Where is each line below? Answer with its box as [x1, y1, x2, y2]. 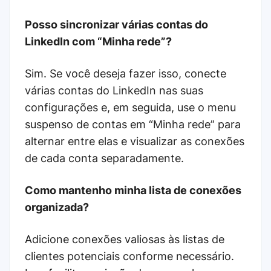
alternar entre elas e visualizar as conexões [25, 134, 244, 148]
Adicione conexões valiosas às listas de [25, 232, 224, 246]
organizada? [25, 200, 89, 214]
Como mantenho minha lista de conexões [25, 183, 241, 197]
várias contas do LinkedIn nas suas [25, 83, 203, 97]
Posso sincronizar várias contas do [25, 18, 208, 31]
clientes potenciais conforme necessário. [25, 249, 234, 263]
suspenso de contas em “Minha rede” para [25, 117, 241, 131]
